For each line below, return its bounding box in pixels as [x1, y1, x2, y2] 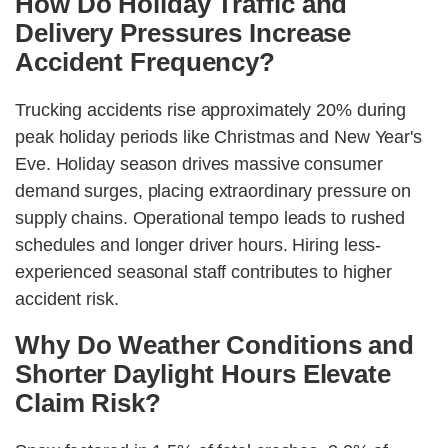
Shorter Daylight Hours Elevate [15, 359, 391, 390]
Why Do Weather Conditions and [15, 330, 415, 361]
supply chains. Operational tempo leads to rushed [15, 208, 406, 229]
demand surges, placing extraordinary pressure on [15, 181, 412, 202]
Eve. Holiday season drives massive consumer [15, 154, 383, 175]
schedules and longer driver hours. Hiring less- [15, 235, 382, 256]
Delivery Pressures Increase [15, 18, 352, 49]
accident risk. [15, 289, 119, 310]
